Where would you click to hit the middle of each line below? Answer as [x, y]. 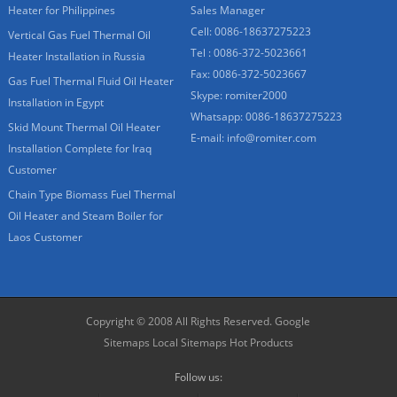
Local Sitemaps [189, 343]
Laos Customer [45, 237]
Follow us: [198, 378]
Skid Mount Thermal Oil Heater [84, 128]
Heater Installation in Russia [76, 57]
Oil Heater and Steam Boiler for [85, 216]
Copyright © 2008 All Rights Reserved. [181, 322]
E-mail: [209, 138]
